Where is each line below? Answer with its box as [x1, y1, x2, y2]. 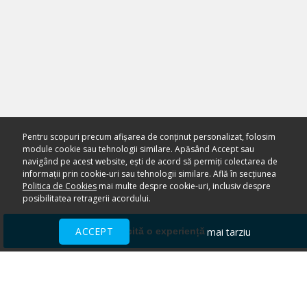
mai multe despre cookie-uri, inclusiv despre [96, 180, 271, 192]
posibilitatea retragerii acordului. [22, 193, 151, 204]
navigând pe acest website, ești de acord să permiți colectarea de [22, 156, 278, 167]
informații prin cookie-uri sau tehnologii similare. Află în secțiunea [22, 168, 276, 180]
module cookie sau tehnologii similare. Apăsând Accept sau [22, 143, 254, 155]
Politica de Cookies [22, 180, 97, 192]
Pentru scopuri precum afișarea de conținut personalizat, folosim [22, 131, 275, 143]
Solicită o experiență [108, 225, 205, 236]
